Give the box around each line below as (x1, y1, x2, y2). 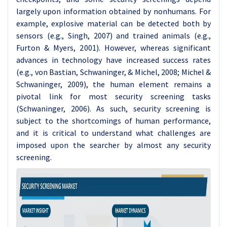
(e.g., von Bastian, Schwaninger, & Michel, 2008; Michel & (16, 67, 211, 77)
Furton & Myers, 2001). (16, 43, 104, 53)
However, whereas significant (104, 43, 211, 53)
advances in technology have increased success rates (16, 55, 211, 65)
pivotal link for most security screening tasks (16, 91, 211, 101)
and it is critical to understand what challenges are (16, 128, 211, 138)
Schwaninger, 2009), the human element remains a (16, 79, 211, 89)
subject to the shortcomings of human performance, (16, 116, 211, 126)
